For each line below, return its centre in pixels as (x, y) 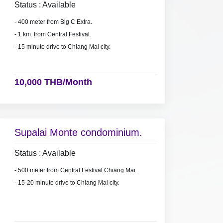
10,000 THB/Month (53, 82)
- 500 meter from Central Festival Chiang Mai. (75, 170)
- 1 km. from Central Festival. (53, 34)
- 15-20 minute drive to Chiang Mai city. (67, 183)
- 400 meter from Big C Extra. (53, 22)
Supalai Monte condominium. (78, 133)
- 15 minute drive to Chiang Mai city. (62, 47)
